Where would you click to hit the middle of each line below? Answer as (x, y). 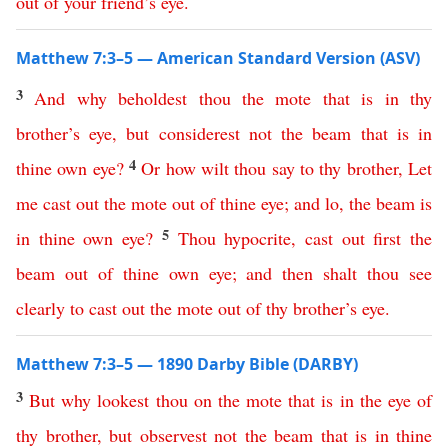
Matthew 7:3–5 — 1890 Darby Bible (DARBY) (187, 364)
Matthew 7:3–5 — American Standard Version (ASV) (218, 58)
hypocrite (258, 238)
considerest (199, 133)
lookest (123, 400)
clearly (40, 308)
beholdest (153, 98)
